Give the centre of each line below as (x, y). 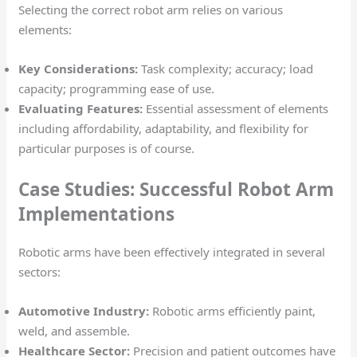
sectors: (41, 271)
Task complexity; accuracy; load (226, 69)
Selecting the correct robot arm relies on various (151, 10)
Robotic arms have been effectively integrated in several (172, 251)
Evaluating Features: (81, 109)
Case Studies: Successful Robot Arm (177, 189)
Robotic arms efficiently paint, (233, 310)
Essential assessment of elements (236, 109)
